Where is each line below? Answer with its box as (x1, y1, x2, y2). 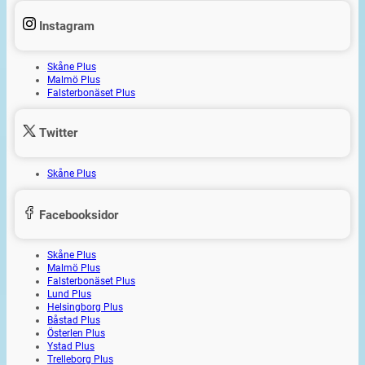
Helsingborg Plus (47, 301, 123, 314)
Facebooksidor (36, 207, 118, 222)
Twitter (36, 125, 77, 141)
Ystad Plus (47, 341, 95, 353)
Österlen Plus (47, 328, 105, 340)
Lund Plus (47, 288, 91, 301)
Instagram (36, 18, 95, 33)
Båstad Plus (47, 314, 100, 327)
